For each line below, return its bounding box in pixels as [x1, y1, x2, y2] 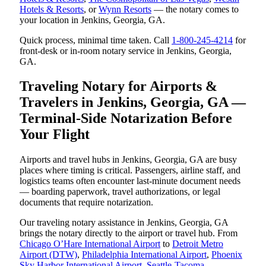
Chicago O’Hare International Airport [20, 239, 160, 249]
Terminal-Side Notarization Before [20, 110, 232, 126]
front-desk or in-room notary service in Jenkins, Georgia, [20, 45, 232, 56]
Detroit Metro [172, 239, 223, 249]
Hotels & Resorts [20, 4, 84, 14]
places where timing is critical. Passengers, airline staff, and [20, 165, 240, 176]
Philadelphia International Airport [82, 249, 207, 260]
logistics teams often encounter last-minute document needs [20, 176, 240, 186]
